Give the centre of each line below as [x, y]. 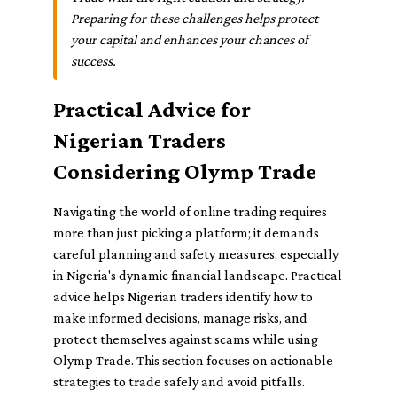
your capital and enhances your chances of [190, 39]
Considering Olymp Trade [185, 171]
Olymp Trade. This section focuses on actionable [193, 360]
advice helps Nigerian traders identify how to [183, 296]
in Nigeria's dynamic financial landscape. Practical [198, 275]
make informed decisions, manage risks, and [180, 318]
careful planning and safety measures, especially [196, 254]
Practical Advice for [152, 109]
